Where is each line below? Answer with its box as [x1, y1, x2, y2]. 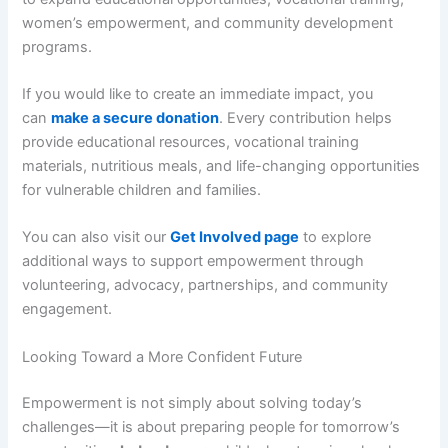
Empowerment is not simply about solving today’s [22, 393, 363, 412]
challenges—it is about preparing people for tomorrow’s [22, 417, 401, 436]
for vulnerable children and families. [22, 181, 262, 199]
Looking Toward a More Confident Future [22, 347, 303, 366]
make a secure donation [51, 109, 220, 127]
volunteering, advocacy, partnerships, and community [22, 276, 389, 295]
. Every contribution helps [219, 109, 393, 127]
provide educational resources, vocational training [22, 133, 360, 151]
